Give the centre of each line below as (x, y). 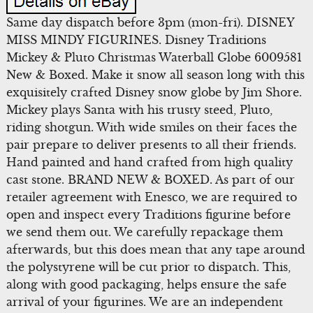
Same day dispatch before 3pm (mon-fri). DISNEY (150, 22)
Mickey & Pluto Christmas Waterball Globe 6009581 (154, 57)
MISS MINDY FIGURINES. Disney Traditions (136, 39)
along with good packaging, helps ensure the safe (146, 284)
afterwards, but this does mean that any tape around (155, 249)
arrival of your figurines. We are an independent (144, 301)
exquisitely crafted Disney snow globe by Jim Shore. (154, 92)
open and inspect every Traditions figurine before (148, 214)
